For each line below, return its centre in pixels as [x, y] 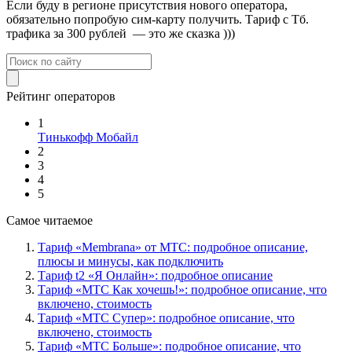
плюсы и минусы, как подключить [130, 262]
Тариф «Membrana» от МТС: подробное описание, [173, 247]
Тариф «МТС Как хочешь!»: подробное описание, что [182, 290]
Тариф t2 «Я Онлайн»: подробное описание [155, 276]
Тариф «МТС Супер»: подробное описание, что [166, 318]
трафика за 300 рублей [66, 34]
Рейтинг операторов [61, 97]
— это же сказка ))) [184, 34]
